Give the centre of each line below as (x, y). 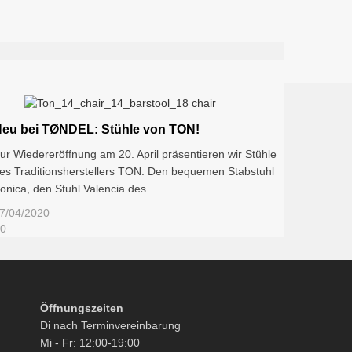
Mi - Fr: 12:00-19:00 (90, 343)
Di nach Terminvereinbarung (110, 326)
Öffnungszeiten (82, 308)
